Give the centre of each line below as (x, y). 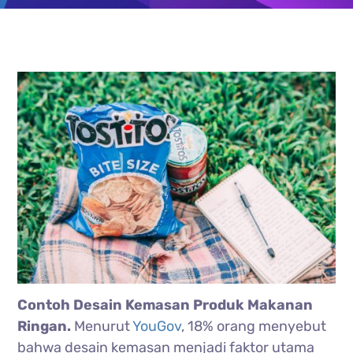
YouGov (157, 326)
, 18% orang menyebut (254, 326)
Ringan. (46, 326)
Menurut (104, 326)
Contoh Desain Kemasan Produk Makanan (165, 305)
